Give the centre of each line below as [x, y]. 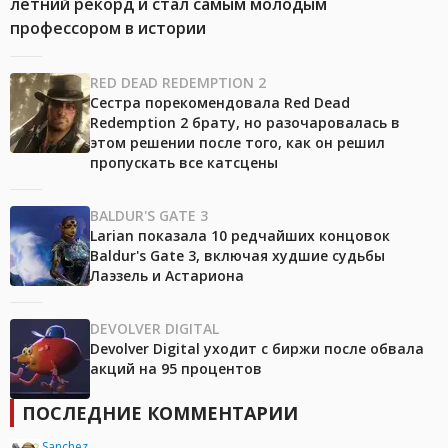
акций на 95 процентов [176, 369]
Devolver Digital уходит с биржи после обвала [257, 349]
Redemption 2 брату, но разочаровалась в [245, 123]
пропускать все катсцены [184, 163]
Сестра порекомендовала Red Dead [220, 103]
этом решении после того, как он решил [237, 143]
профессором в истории [108, 28]
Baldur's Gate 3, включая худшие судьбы [237, 256]
